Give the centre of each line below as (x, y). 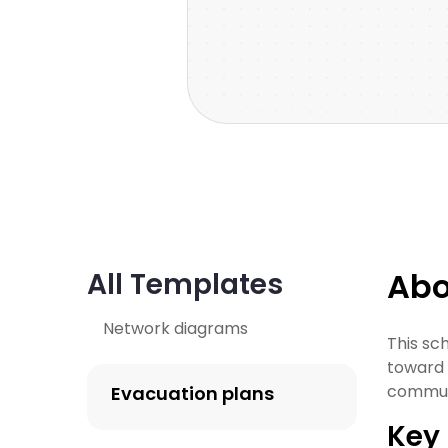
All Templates (185, 284)
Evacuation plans (192, 393)
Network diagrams (175, 328)
